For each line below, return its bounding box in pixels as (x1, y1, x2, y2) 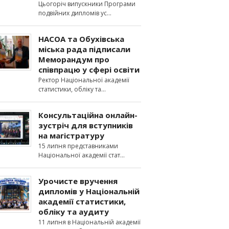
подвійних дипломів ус (38, 9, 107, 17)
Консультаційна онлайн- (38, 110, 138, 120)
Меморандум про (38, 54, 109, 64)
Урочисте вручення (38, 176, 118, 186)
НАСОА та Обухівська (38, 34, 124, 44)
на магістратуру (38, 130, 104, 141)
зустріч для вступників (38, 120, 133, 130)
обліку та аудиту (38, 207, 109, 217)
